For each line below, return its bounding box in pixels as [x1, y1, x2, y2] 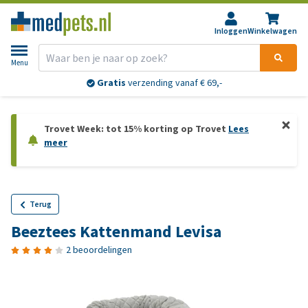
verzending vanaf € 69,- [125, 76, 222, 90]
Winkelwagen [247, 25, 297, 36]
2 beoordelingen [66, 243, 132, 256]
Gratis [96, 76, 126, 90]
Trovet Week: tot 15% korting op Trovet [44, 122, 228, 135]
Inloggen [214, 25, 247, 36]
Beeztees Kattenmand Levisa [11, 221, 221, 243]
